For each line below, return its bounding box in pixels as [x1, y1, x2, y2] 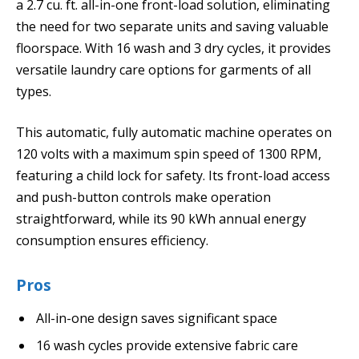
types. [16, 82, 51, 100]
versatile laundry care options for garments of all [16, 60, 311, 79]
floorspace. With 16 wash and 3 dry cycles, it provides [16, 38, 331, 57]
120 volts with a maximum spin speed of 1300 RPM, [16, 145, 321, 163]
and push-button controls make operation [16, 188, 271, 207]
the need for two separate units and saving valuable [16, 17, 329, 35]
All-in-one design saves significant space [36, 309, 277, 328]
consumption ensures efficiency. [16, 232, 208, 250]
